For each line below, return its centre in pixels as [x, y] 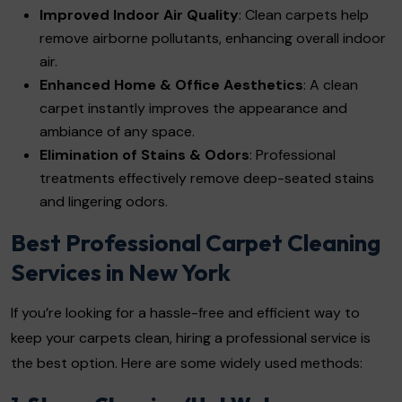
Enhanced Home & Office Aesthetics [171, 84]
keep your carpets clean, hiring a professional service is [191, 337]
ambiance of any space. [117, 131]
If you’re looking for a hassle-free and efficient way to [185, 312]
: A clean [331, 84]
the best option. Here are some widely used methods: [187, 363]
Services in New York [121, 272]
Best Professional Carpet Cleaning [196, 242]
